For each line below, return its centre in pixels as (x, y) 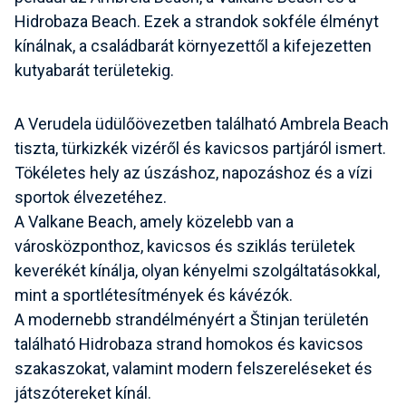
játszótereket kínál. (83, 392)
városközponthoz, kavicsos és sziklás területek (185, 246)
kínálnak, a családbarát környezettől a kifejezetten (193, 45)
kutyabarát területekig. (94, 70)
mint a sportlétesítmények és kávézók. (154, 295)
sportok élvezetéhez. (91, 197)
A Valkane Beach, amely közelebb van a (154, 221)
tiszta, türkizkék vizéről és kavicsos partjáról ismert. (200, 148)
